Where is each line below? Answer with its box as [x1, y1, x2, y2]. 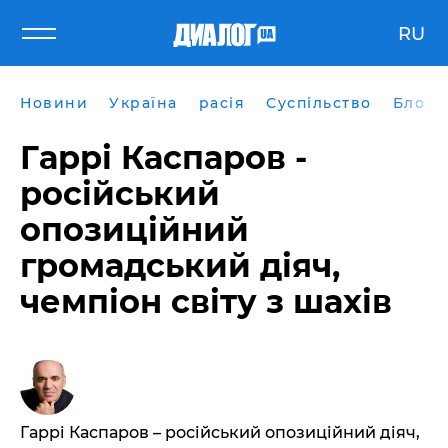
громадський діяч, [20, 246, 340, 285]
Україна [109, 94, 178, 112]
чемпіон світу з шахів [20, 282, 392, 321]
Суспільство [266, 94, 372, 112]
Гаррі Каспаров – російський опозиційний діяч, [20, 423, 420, 442]
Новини [20, 94, 88, 112]
